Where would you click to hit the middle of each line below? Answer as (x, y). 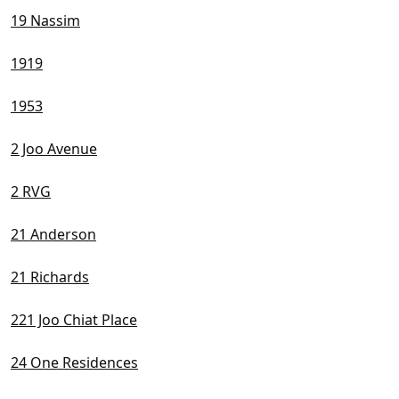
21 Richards (50, 277)
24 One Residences (74, 363)
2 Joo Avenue (54, 149)
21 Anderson (53, 235)
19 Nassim (45, 21)
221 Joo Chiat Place (74, 320)
